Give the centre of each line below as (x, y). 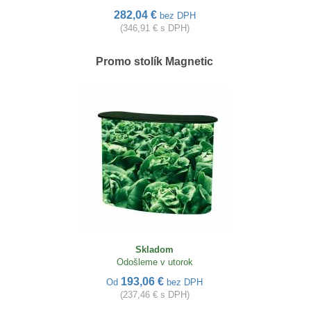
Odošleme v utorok (154, 262)
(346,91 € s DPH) (154, 28)
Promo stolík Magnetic (154, 62)
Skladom (154, 250)
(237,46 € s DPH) (154, 295)
